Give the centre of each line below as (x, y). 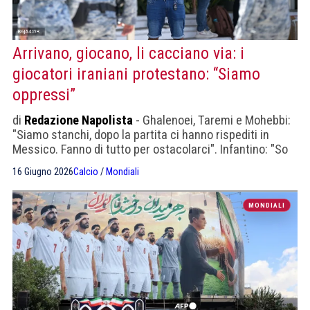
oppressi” (44, 95)
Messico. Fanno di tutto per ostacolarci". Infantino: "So (150, 149)
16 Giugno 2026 (43, 172)
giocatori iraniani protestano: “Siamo (136, 74)
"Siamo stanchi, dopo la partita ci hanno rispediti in (141, 135)
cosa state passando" (68, 164)
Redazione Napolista (79, 120)
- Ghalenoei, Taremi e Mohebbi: (212, 120)
